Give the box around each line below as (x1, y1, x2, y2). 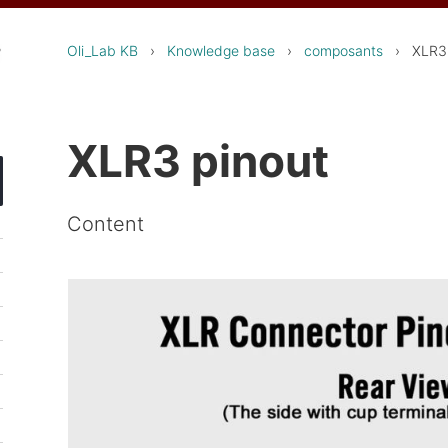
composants (304, 42, 384, 59)
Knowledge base (167, 42, 276, 59)
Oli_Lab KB (67, 42, 139, 59)
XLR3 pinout (67, 133, 330, 188)
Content (67, 211, 145, 236)
